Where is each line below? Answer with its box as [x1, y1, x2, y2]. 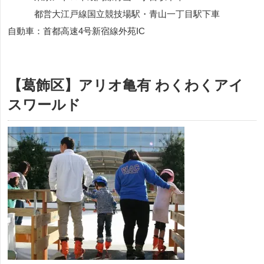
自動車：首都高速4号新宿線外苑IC [8, 25, 145, 36]
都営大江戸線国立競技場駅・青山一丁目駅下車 [8, 8, 220, 19]
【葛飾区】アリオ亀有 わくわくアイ [8, 77, 243, 93]
